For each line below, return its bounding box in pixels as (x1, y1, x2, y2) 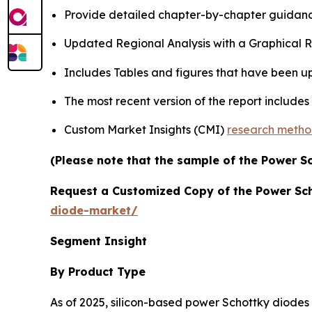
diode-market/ (50, 203, 138, 218)
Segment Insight (50, 234, 147, 249)
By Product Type (50, 265, 146, 279)
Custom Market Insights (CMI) (64, 123, 227, 137)
